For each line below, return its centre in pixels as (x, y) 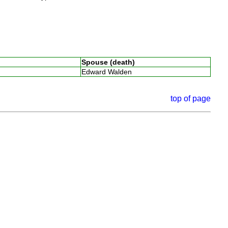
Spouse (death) (108, 62)
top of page (191, 98)
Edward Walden (108, 72)
